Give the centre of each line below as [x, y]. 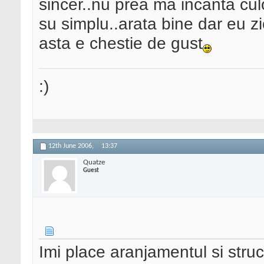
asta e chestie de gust [121, 43]
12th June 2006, [72, 146]
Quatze [94, 162]
